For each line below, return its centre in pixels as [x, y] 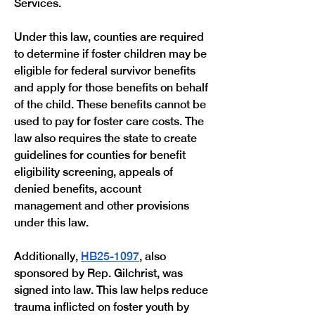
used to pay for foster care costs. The [110, 121]
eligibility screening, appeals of [95, 172]
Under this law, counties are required [110, 37]
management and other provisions [103, 206]
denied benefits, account [79, 189]
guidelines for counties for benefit [101, 155]
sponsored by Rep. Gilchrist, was [100, 273]
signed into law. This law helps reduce [112, 290]
